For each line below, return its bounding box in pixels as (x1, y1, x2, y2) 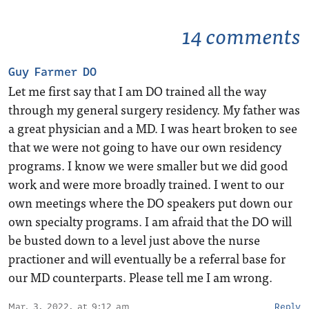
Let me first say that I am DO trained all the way (8, 81, 266, 101)
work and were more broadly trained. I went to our (8, 174, 284, 194)
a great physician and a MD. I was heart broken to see (8, 118, 297, 138)
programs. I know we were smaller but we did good (8, 155, 288, 175)
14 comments (182, 17, 301, 52)
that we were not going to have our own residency (8, 137, 281, 157)
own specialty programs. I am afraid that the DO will (8, 211, 292, 231)
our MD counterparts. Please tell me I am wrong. (8, 267, 272, 287)
